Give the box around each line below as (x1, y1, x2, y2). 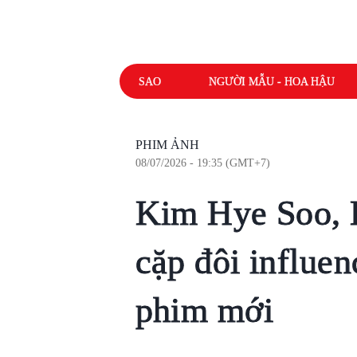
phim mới (135, 291, 274, 330)
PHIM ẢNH (135, 138, 199, 151)
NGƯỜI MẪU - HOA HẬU (208, 75, 335, 88)
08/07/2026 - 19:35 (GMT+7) (135, 157, 270, 169)
